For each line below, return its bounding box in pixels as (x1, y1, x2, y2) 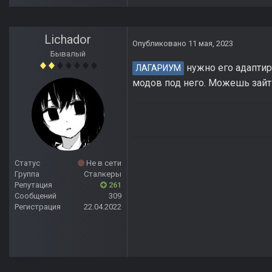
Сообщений (15, 191, 56, 201)
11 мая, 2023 (188, 39, 233, 49)
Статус (15, 158, 40, 168)
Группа (15, 169, 39, 179)
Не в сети (84, 158, 121, 168)
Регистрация (15, 202, 61, 212)
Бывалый (50, 49, 86, 59)
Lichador (44, 32, 92, 47)
